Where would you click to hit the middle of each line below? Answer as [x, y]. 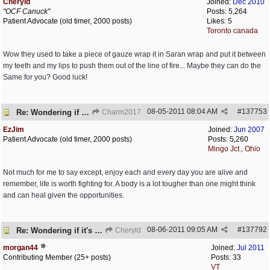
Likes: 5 [219, 21]
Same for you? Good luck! [45, 77]
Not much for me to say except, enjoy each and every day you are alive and [125, 172]
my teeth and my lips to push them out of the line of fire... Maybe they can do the [132, 66]
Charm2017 [121, 112]
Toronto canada [232, 31]
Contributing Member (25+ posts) [57, 257]
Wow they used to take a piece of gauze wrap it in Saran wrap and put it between [134, 54]
